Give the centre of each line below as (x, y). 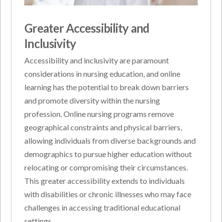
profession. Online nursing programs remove (99, 114)
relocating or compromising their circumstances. (106, 167)
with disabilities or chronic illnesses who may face (108, 194)
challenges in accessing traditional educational (103, 208)
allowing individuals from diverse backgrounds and (110, 141)
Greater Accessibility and (87, 28)
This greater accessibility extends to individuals (105, 181)
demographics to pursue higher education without (108, 154)
